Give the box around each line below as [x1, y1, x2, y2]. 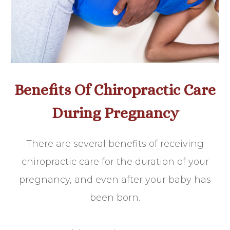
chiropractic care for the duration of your [21, 156, 209, 167]
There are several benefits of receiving [26, 138, 204, 149]
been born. [90, 191, 140, 203]
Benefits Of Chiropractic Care [14, 81, 216, 99]
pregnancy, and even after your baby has [19, 174, 211, 185]
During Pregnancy [51, 104, 179, 122]
